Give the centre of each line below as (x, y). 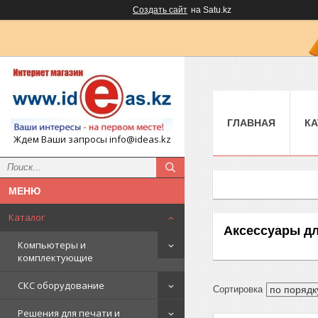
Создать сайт (160, 10)
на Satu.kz (211, 10)
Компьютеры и (52, 245)
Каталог (27, 217)
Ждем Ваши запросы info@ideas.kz (92, 139)
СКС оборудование (61, 285)
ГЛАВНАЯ (251, 122)
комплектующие (55, 257)
